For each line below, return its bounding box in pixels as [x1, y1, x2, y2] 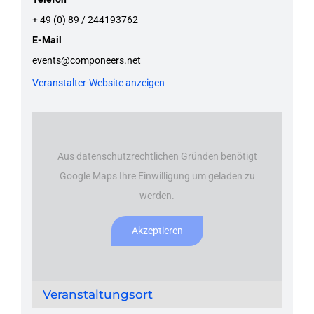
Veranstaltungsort [42, 287, 153, 301]
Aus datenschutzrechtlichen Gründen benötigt [57, 151, 257, 163]
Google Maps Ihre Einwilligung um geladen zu [59, 170, 255, 182]
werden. [139, 190, 175, 202]
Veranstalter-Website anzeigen [32, 76, 165, 88]
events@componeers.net [32, 54, 141, 66]
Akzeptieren [131, 225, 183, 237]
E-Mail [32, 34, 62, 46]
